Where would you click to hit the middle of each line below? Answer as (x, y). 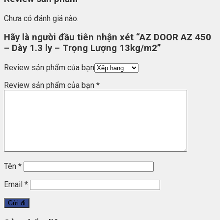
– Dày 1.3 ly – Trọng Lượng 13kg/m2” (82, 48)
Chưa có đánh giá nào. (41, 18)
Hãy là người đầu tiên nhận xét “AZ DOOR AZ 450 (108, 38)
